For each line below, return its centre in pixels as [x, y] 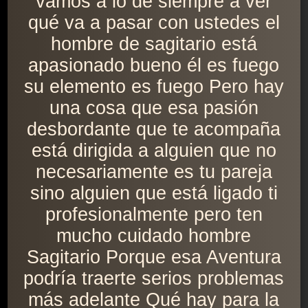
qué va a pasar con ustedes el [154, 23]
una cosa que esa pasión [154, 108]
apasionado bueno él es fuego [154, 66]
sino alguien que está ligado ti [154, 194]
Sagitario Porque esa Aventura [154, 257]
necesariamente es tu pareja [154, 172]
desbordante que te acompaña [154, 130]
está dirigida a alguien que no [154, 151]
